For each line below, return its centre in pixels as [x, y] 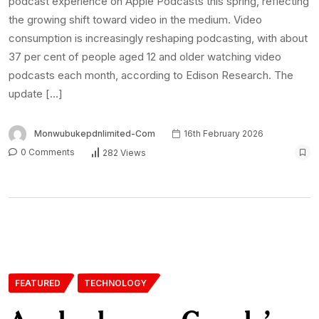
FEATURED [38, 283]
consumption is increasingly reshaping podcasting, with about [158, 38]
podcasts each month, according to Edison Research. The [151, 75]
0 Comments [47, 152]
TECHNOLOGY [115, 283]
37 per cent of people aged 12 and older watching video [145, 57]
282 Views [124, 152]
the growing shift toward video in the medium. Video [135, 20]
